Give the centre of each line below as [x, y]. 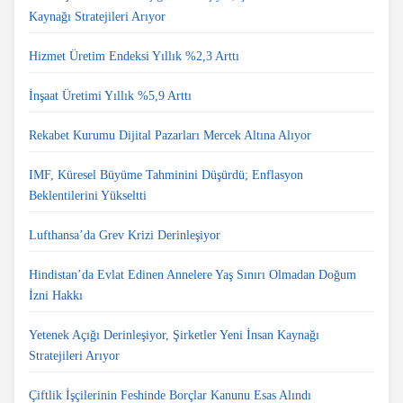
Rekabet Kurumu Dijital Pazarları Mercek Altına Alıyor [170, 136]
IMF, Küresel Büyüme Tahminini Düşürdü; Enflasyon [166, 175]
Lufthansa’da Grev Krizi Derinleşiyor [125, 236]
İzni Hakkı [56, 296]
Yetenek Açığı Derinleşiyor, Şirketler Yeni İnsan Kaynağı [174, 336]
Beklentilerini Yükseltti [88, 196]
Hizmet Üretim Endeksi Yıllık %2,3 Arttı [134, 57]
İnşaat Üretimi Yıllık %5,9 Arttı [110, 96]
